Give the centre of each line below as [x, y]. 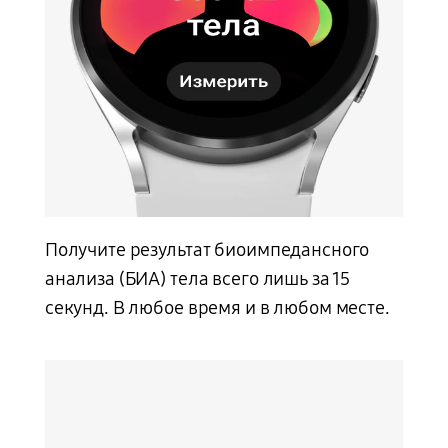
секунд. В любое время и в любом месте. [217, 307]
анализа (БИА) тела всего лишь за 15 [197, 278]
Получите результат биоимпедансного [207, 249]
